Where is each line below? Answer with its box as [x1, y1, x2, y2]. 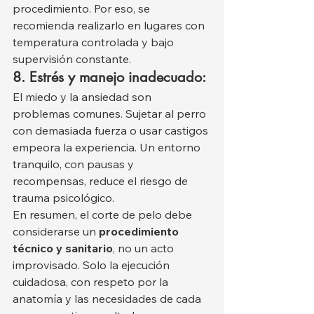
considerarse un [13, 224, 99, 239]
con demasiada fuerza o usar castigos [13, 123, 211, 138]
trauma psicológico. [13, 191, 114, 205]
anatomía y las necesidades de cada [13, 292, 204, 306]
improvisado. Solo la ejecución [13, 258, 172, 273]
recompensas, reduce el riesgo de [13, 174, 191, 189]
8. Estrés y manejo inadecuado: [13, 68, 206, 87]
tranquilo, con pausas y [13, 157, 137, 172]
